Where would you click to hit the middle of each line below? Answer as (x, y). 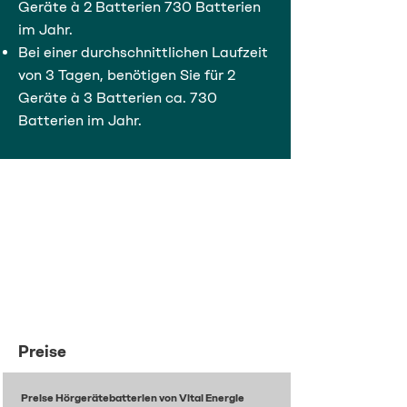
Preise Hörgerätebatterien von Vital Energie (132, 398)
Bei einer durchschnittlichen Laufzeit (143, 52)
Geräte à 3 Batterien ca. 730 (118, 98)
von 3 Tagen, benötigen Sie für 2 (127, 75)
